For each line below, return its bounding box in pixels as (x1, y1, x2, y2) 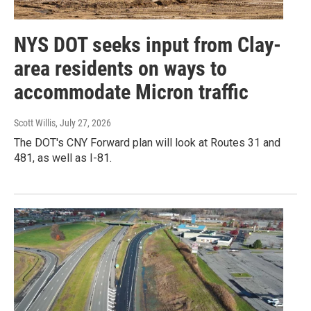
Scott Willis (14, 117, 56, 129)
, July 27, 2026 (56, 117, 111, 129)
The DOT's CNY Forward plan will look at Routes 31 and (14, 136, 280, 150)
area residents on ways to (14, 56, 227, 81)
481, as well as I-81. (14, 151, 112, 165)
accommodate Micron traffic (14, 80, 249, 105)
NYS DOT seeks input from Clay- (14, 33, 281, 58)
